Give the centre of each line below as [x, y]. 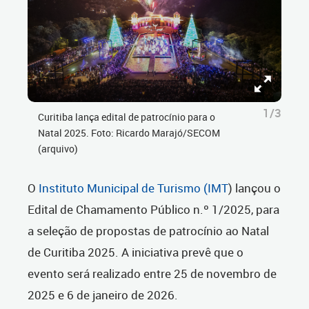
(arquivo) [58, 149]
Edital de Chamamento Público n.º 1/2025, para [153, 210]
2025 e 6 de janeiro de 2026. [103, 295]
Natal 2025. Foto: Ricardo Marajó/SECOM [129, 133]
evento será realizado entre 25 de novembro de [152, 274]
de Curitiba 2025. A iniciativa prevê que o [136, 252]
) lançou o [255, 188]
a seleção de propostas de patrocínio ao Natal [148, 231]
